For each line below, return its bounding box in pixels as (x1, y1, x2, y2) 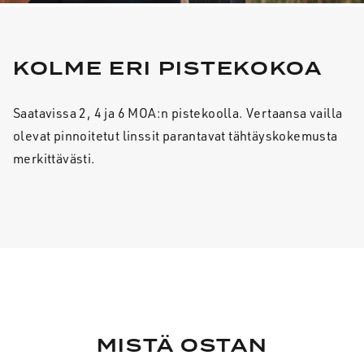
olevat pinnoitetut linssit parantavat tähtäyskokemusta (13, 127, 338, 144)
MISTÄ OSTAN (96, 331, 268, 361)
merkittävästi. (13, 149, 96, 167)
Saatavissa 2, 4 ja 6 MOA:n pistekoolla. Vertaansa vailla (13, 104, 343, 121)
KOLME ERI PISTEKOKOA (13, 54, 323, 84)
